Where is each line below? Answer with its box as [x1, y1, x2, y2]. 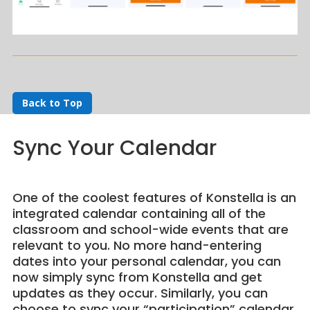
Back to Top [21, 96, 82, 110]
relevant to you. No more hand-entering [12, 236, 262, 254]
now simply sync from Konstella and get [12, 268, 262, 286]
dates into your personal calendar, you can [12, 252, 281, 270]
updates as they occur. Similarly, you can [12, 284, 268, 302]
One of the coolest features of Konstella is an [12, 188, 296, 206]
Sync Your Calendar [12, 133, 217, 163]
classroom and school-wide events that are [12, 220, 289, 238]
